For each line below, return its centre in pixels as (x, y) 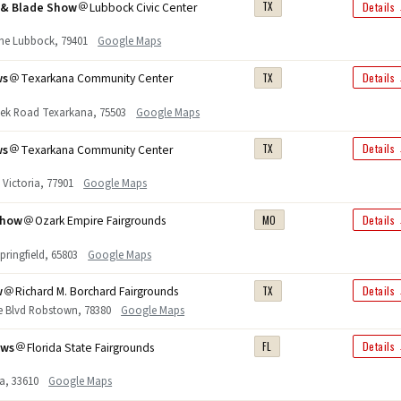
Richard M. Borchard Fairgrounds (97, 292)
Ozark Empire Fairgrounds (101, 220)
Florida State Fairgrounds (91, 347)
